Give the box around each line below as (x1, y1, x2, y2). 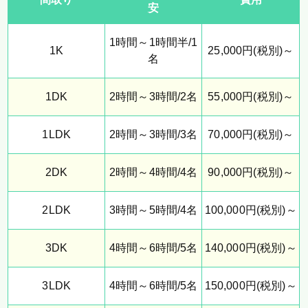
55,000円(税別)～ (208, 91, 294, 103)
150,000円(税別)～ (204, 280, 297, 292)
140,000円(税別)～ (204, 242, 297, 254)
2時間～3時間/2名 (109, 91, 198, 103)
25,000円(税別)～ (208, 45, 294, 57)
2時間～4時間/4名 (109, 166, 198, 179)
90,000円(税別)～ (208, 166, 294, 179)
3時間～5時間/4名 (109, 204, 198, 217)
